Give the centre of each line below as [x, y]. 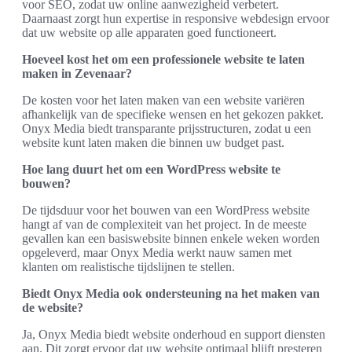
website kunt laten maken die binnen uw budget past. [153, 142]
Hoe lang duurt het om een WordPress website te [151, 169]
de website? [53, 307]
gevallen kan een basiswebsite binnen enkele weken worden [171, 238]
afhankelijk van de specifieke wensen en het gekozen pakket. [173, 114]
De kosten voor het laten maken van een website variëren [163, 100]
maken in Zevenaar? [77, 73]
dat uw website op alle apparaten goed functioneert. [149, 32]
